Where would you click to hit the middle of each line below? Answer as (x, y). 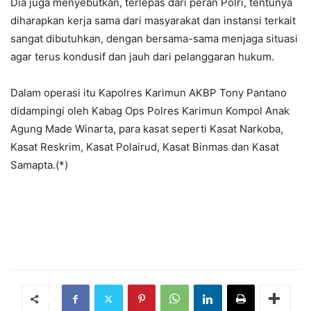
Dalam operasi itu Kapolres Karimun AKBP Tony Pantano (149, 93)
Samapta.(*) (39, 165)
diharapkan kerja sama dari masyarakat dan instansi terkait (153, 21)
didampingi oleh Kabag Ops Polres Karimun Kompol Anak (150, 111)
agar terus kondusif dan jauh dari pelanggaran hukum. (142, 57)
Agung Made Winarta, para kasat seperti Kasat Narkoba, (147, 129)
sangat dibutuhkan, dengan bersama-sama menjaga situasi (154, 39)
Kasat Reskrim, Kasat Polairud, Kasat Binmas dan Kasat (145, 147)
